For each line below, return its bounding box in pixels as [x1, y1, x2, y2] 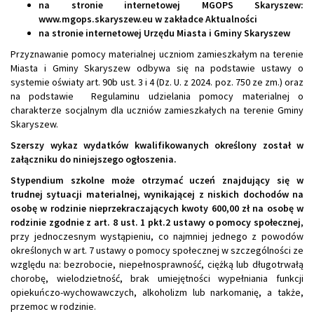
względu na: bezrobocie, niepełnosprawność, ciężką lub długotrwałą [11, 258, 303, 271]
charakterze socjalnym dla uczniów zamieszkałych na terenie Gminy [11, 104, 303, 117]
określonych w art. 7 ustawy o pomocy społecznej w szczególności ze [11, 244, 303, 257]
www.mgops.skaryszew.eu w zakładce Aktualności [39, 13, 257, 26]
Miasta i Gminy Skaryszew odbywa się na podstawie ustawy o [11, 62, 303, 75]
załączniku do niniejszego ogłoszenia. [11, 153, 177, 166]
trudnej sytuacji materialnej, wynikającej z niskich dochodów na [11, 188, 303, 201]
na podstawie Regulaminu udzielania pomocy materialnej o [11, 90, 303, 103]
